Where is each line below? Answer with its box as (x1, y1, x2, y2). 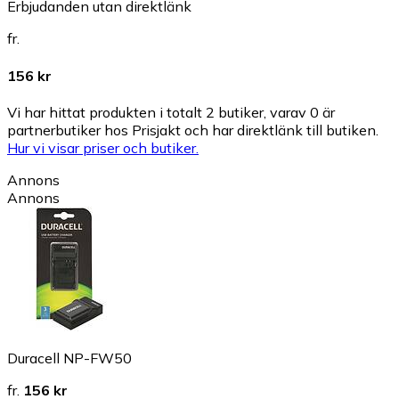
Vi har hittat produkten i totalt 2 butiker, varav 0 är (7, 102, 335, 121)
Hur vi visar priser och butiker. (7, 138, 199, 157)
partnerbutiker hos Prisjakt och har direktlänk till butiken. (7, 120, 379, 139)
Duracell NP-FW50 (7, 348, 132, 367)
